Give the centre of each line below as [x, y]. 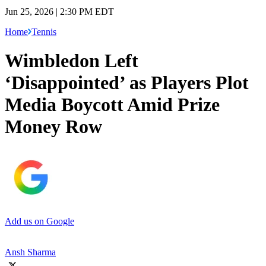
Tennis [44, 31]
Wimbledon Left [72, 61]
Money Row [53, 127]
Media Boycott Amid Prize [112, 105]
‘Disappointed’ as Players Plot [127, 83]
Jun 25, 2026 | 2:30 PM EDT [59, 11]
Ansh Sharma [30, 252]
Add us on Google [39, 221]
